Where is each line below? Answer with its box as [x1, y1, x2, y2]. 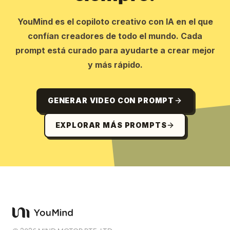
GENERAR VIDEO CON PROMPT [47, 95, 175, 105]
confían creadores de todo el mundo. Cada [28, 30, 202, 41]
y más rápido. [87, 59, 143, 70]
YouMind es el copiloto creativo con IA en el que [17, 16, 213, 27]
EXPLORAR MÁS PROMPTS [55, 120, 167, 129]
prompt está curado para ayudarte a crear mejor [15, 45, 215, 55]
